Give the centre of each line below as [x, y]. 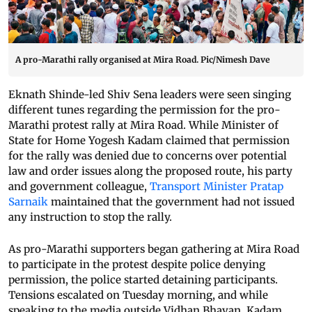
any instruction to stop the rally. [90, 217]
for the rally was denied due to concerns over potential [148, 156]
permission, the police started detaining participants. [143, 280]
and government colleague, [78, 187]
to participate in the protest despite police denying [137, 265]
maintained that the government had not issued [173, 202]
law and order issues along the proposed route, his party [150, 171]
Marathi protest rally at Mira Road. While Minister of [143, 125]
